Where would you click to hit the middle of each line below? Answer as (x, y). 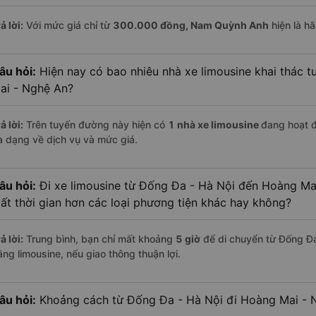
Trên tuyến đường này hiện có (96, 125)
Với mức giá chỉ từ (68, 25)
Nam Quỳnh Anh (230, 25)
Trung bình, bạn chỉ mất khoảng (99, 239)
